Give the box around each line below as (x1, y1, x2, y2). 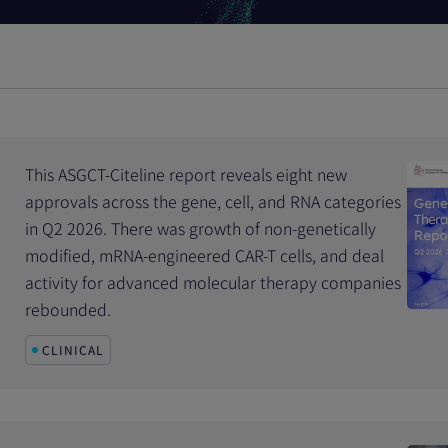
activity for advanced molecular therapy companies (25, 270, 402, 294)
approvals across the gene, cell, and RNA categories (25, 189, 402, 213)
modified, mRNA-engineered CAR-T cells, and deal (25, 243, 385, 267)
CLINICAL (42, 341, 105, 358)
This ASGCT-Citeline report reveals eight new (25, 162, 348, 186)
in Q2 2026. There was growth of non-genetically (25, 216, 377, 240)
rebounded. (25, 297, 112, 321)
